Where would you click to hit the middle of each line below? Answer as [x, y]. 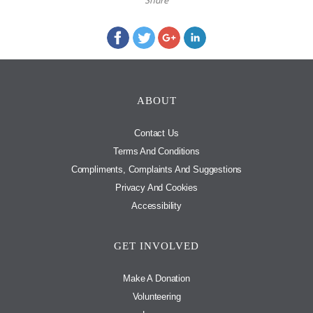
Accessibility [156, 205]
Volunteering [156, 296]
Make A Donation [156, 278]
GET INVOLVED [156, 246]
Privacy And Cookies [156, 187]
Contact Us [156, 133]
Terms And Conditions [156, 151]
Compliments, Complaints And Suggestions [156, 169]
